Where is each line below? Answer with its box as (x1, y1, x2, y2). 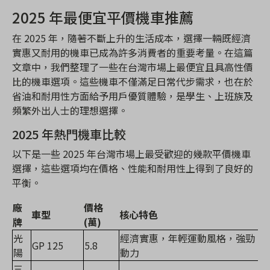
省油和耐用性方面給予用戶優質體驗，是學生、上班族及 (12, 89, 253, 104)
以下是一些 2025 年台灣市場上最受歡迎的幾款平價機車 (12, 146, 251, 162)
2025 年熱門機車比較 (12, 125, 126, 143)
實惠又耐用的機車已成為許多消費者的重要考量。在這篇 (12, 45, 253, 60)
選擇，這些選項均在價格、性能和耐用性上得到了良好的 (12, 161, 253, 176)
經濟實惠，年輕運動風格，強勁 (120, 231, 255, 246)
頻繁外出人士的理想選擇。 (12, 103, 128, 118)
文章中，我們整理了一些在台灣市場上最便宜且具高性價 (12, 60, 253, 75)
